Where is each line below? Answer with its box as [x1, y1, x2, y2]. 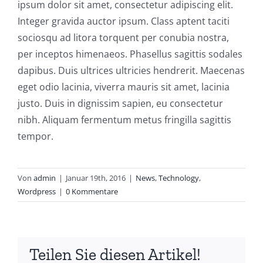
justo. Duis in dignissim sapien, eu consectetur [18, 97, 223, 110]
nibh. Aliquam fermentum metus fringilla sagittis [18, 113, 231, 127]
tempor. [18, 130, 53, 143]
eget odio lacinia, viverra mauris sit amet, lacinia [18, 80, 230, 94]
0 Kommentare [66, 186, 118, 197]
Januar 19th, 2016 [66, 173, 126, 184]
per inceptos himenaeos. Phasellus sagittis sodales [18, 48, 242, 61]
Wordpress [18, 186, 56, 197]
